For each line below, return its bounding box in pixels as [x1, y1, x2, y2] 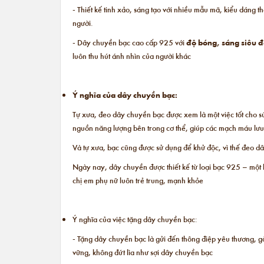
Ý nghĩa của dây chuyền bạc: [72, 88, 177, 101]
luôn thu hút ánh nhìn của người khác [72, 49, 191, 62]
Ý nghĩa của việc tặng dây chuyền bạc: [72, 213, 197, 226]
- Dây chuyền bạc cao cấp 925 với [72, 36, 186, 49]
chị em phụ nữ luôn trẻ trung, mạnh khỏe [72, 174, 203, 187]
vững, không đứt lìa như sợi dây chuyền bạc [72, 246, 213, 259]
